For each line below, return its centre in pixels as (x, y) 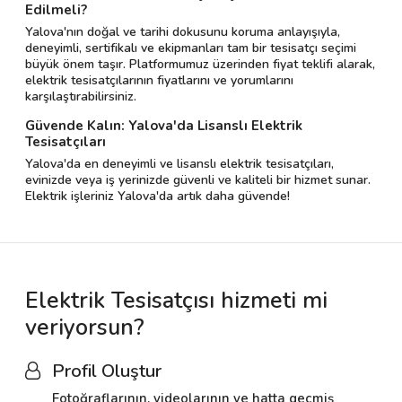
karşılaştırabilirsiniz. (81, 97)
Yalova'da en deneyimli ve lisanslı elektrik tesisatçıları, (179, 164)
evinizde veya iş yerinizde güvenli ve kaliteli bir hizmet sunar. (198, 180)
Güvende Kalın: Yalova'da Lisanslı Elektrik (164, 126)
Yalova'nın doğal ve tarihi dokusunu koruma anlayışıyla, (183, 32)
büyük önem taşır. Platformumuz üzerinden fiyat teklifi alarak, (200, 65)
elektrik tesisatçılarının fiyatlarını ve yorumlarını (159, 81)
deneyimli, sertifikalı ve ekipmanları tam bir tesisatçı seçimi (191, 48)
